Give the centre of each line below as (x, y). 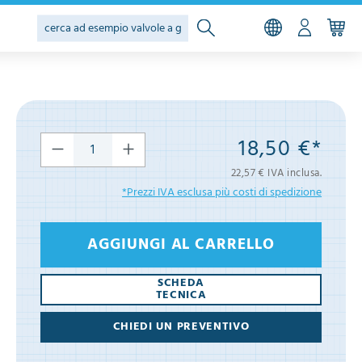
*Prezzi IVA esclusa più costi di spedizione (222, 193)
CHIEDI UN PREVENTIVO (181, 327)
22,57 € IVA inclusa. (276, 173)
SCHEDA (181, 284)
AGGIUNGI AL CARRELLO (181, 245)
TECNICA (181, 296)
